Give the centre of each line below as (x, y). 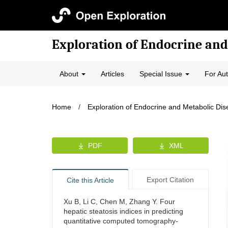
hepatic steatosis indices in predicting (123, 211)
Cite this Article (90, 180)
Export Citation (170, 180)
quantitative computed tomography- (121, 221)
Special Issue (162, 74)
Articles (112, 74)
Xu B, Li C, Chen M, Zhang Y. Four (119, 202)
